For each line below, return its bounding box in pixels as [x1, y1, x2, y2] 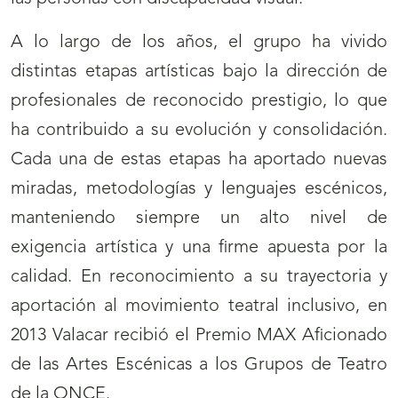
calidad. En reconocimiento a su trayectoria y [11, 268, 387, 287]
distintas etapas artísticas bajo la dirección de [11, 63, 387, 82]
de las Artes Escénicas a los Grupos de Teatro [11, 356, 387, 375]
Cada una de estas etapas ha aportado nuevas [11, 151, 387, 170]
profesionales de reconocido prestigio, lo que [11, 92, 387, 111]
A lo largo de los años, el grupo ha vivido [11, 34, 387, 52]
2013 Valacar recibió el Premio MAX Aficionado [11, 327, 387, 346]
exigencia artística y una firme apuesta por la [11, 239, 387, 258]
